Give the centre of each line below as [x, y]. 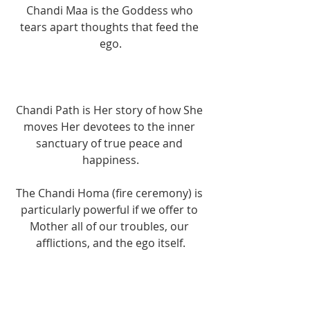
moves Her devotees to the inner [111, 126]
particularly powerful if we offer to [111, 209]
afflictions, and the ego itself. [111, 243]
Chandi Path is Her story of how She [111, 110]
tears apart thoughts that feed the [111, 27]
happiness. [111, 159]
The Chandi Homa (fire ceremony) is [111, 193]
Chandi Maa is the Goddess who [111, 10]
